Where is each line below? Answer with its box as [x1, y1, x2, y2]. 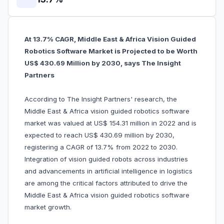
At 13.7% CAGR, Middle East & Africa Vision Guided [24, 35, 196, 43]
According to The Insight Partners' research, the [24, 95, 177, 103]
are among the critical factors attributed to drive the [24, 179, 187, 187]
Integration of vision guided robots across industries [24, 155, 188, 163]
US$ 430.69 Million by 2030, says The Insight [24, 59, 181, 67]
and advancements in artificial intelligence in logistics [24, 167, 192, 175]
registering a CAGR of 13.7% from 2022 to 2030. [24, 143, 177, 151]
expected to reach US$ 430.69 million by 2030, [24, 131, 174, 139]
